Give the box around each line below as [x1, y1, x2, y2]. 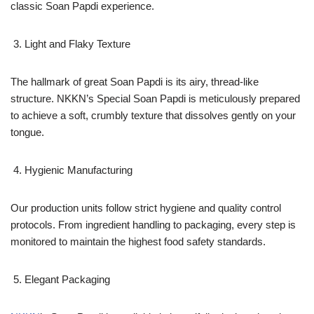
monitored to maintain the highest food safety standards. [11, 235, 266, 247]
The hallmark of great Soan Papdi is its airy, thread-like [11, 75, 259, 88]
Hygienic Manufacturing [25, 163, 132, 176]
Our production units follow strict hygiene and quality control [11, 201, 281, 214]
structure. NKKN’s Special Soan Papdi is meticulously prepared [11, 92, 300, 104]
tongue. [11, 125, 44, 138]
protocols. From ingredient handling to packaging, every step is [11, 218, 296, 231]
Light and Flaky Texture [25, 37, 130, 50]
